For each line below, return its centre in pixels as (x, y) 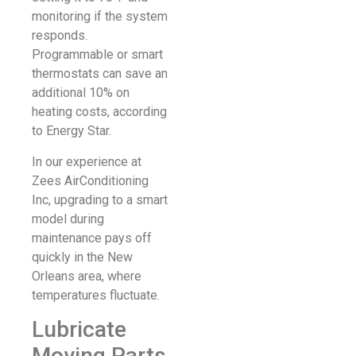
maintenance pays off (92, 238)
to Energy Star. (72, 131)
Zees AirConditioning (90, 180)
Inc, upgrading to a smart (100, 199)
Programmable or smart (97, 55)
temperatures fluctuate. (96, 295)
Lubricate (79, 330)
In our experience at (87, 161)
